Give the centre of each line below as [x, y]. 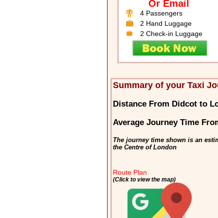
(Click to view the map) [145, 180]
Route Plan [130, 173]
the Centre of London [145, 147]
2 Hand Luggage [166, 24]
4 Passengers [161, 13]
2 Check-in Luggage [171, 34]
